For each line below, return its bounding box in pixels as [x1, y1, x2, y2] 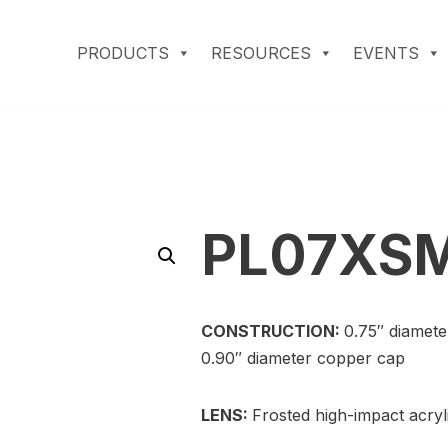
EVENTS [353, 42, 419, 63]
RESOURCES [211, 42, 311, 63]
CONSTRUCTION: [201, 321, 345, 342]
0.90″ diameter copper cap [201, 348, 406, 369]
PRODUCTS [77, 42, 169, 63]
